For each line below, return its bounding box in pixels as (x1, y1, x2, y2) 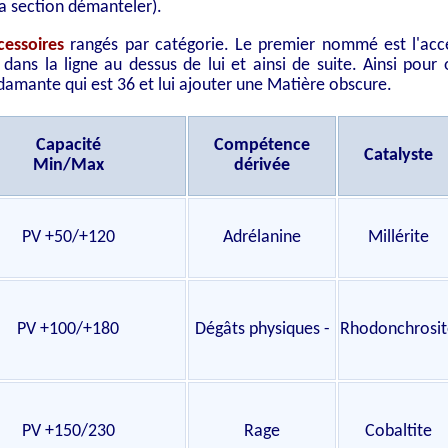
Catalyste (363, 146, 433, 165)
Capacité (35, 136, 101, 155)
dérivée (234, 156, 290, 175)
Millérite (367, 228, 429, 247)
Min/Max (32, 156, 104, 175)
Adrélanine (223, 228, 301, 247)
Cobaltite (364, 422, 432, 441)
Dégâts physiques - (194, 320, 330, 339)
